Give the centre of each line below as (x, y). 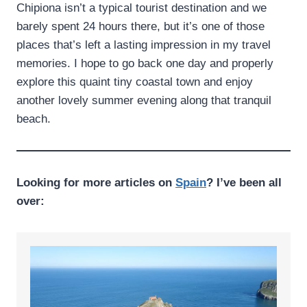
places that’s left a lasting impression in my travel (144, 45)
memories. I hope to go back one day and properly (145, 63)
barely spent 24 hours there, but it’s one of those (140, 26)
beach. (34, 119)
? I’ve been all (244, 182)
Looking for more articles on (96, 182)
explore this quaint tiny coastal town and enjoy (135, 82)
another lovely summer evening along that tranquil (144, 100)
